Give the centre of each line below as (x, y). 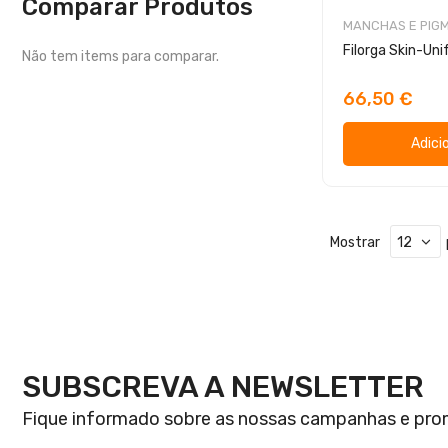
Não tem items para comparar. (120, 56)
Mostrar (355, 242)
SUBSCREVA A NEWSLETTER (223, 386)
